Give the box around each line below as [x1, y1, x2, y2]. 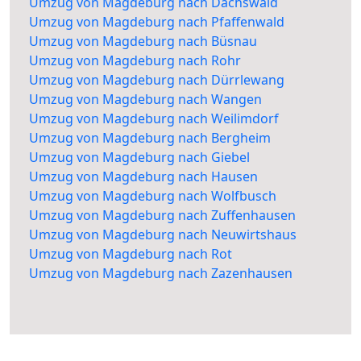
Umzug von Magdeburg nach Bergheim [29, 129, 271, 147]
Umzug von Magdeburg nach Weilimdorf [29, 110, 279, 128]
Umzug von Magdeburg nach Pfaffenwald [29, 13, 284, 31]
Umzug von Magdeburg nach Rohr [29, 52, 241, 70]
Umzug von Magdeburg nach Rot [29, 245, 232, 263]
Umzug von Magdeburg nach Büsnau [29, 32, 257, 51]
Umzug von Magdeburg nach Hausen [29, 168, 258, 186]
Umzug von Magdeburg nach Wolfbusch [29, 187, 276, 205]
